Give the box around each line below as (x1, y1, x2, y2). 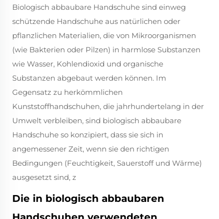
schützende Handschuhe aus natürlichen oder (12, 17, 180, 26)
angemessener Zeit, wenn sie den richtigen (12, 144, 169, 154)
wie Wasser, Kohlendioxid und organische (12, 59, 163, 69)
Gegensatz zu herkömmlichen (12, 88, 123, 97)
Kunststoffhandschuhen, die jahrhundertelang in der (12, 102, 204, 111)
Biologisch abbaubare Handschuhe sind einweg (12, 2, 186, 12)
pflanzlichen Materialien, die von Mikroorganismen (12, 31, 196, 41)
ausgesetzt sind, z (12, 173, 76, 182)
